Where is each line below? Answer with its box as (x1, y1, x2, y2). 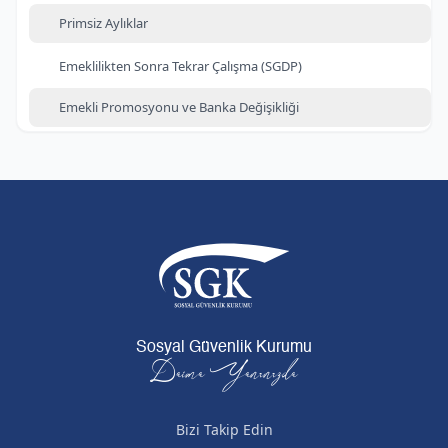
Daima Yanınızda (150, 353, 298, 395)
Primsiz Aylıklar (59, 14, 148, 32)
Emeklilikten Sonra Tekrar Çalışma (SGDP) (59, 57, 302, 75)
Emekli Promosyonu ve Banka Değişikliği (59, 98, 299, 116)
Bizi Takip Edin (175, 420, 273, 439)
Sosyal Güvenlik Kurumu (136, 340, 312, 356)
